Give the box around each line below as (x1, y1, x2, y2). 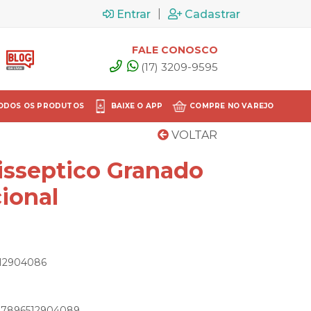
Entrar (117, 7, 151, 21)
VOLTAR (169, 128, 217, 142)
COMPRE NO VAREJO (190, 101, 274, 110)
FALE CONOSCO (132, 43, 218, 56)
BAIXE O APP (110, 101, 163, 110)
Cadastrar (185, 7, 240, 21)
